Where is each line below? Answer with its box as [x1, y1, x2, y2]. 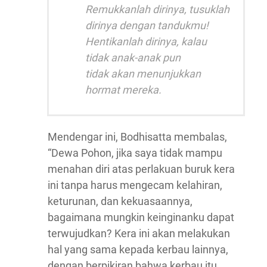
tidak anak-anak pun [85, 51, 181, 64]
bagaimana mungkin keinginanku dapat [48, 211, 234, 224]
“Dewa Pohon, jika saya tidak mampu [48, 147, 222, 160]
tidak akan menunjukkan [85, 67, 201, 80]
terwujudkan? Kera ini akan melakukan [48, 227, 230, 240]
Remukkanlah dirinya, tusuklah [85, 3, 229, 16]
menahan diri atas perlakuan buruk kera [48, 163, 235, 176]
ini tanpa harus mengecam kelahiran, [48, 179, 222, 192]
